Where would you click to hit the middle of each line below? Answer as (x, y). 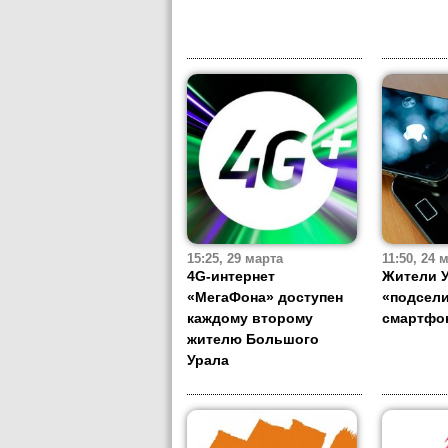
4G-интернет (231, 276)
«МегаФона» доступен (265, 297)
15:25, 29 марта (235, 259)
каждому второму (250, 318)
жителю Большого (253, 339)
